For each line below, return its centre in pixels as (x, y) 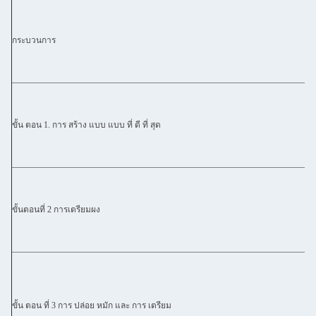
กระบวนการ (34, 40)
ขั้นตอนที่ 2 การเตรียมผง (56, 209)
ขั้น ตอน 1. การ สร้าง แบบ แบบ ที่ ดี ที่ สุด (86, 125)
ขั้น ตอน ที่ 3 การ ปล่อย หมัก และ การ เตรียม (92, 305)
